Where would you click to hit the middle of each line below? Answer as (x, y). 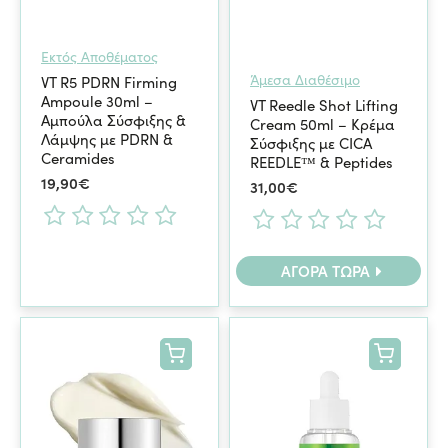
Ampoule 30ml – (97, 100)
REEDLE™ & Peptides (321, 161)
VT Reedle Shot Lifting (323, 104)
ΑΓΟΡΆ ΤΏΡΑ (326, 271)
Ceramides (78, 157)
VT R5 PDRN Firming (109, 81)
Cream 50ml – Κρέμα (322, 123)
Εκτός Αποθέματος (99, 56)
